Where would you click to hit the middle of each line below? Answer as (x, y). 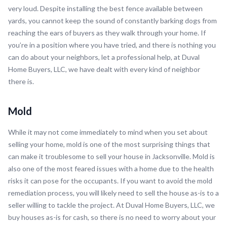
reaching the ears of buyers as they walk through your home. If (107, 33)
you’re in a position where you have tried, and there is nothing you (112, 45)
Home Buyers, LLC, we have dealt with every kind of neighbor (104, 69)
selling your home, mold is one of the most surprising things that (109, 144)
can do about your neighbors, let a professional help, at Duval (104, 57)
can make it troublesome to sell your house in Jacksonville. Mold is (111, 157)
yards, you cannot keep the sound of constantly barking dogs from (112, 21)
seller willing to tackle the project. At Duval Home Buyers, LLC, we (111, 205)
